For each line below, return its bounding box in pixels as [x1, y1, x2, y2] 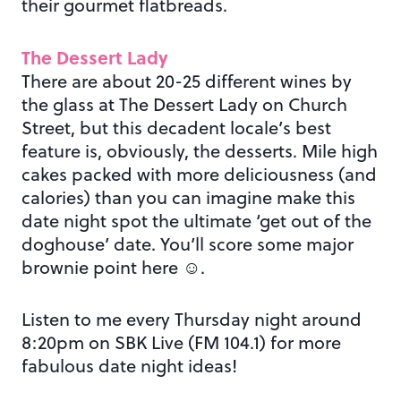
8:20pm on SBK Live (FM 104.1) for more [21, 328, 341, 355]
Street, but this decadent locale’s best [21, 114, 331, 141]
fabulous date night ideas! [21, 352, 237, 379]
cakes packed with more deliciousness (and [21, 160, 377, 187]
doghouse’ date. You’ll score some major [21, 230, 354, 257]
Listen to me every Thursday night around [21, 305, 362, 332]
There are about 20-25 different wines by [21, 67, 352, 94]
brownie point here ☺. [21, 253, 205, 280]
